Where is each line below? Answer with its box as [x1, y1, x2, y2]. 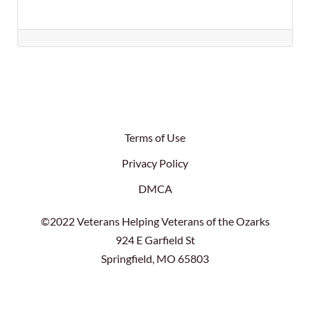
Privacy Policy [122, 156, 188, 170]
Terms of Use [125, 130, 185, 144]
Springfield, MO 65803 [101, 251, 209, 265]
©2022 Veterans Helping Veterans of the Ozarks [40, 214, 270, 228]
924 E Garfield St [115, 232, 195, 246]
